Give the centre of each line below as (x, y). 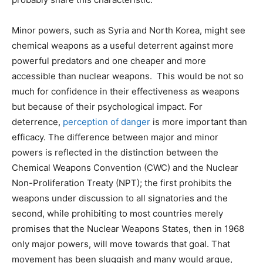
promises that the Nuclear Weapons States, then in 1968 (128, 229)
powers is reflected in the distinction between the (115, 153)
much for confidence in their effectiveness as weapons (126, 92)
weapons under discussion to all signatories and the (120, 198)
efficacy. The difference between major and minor (115, 137)
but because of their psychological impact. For (107, 107)
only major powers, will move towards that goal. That (121, 244)
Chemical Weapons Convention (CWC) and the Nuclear (125, 168)
